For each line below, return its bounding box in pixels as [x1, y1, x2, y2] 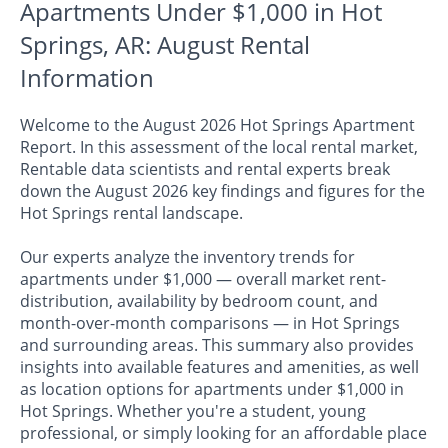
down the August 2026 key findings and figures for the [20, 180, 425, 203]
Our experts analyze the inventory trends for [20, 246, 355, 269]
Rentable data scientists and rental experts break [20, 158, 390, 181]
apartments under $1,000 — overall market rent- [20, 268, 386, 291]
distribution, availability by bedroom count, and [20, 290, 378, 313]
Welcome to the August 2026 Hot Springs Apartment [20, 114, 415, 137]
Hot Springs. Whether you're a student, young [20, 400, 366, 423]
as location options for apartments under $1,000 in [20, 378, 404, 401]
